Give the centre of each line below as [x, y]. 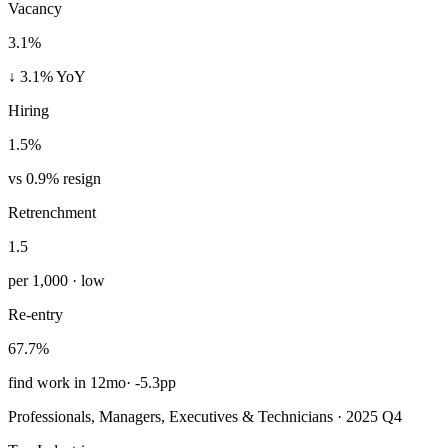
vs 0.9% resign [54, 178]
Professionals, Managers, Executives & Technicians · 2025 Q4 [205, 416]
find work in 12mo [67, 382]
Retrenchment [52, 212]
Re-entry [35, 314]
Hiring [28, 110]
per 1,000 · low [56, 280]
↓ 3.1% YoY [47, 76]
